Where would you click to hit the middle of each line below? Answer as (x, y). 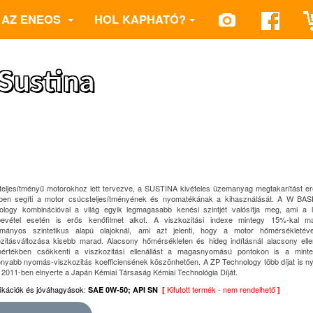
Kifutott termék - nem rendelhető (220, 289)
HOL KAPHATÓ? (140, 19)
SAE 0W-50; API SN (125, 290)
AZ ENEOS (33, 19)
